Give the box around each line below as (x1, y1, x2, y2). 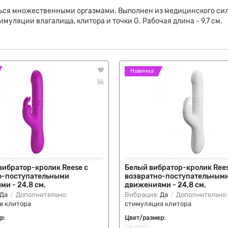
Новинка (130, 68, 154, 74)
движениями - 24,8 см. (125, 181, 206, 189)
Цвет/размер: (125, 214, 165, 221)
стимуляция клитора (125, 200, 191, 208)
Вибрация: (125, 191, 160, 198)
